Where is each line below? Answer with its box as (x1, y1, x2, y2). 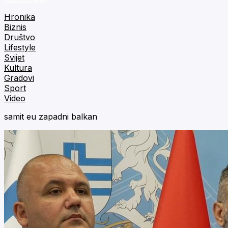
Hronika (4, 12, 35, 22)
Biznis (4, 22, 26, 32)
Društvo (4, 32, 35, 42)
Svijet (4, 52, 24, 63)
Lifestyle (4, 42, 36, 52)
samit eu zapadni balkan (4, 111, 97, 122)
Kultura (4, 63, 32, 73)
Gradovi (4, 73, 34, 83)
